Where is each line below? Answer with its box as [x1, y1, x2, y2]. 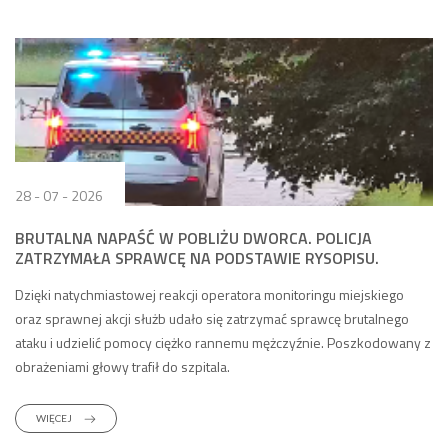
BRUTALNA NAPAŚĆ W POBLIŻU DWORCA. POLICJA [15, 226, 372, 250]
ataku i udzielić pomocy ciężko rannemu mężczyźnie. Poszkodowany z [15, 332, 431, 353]
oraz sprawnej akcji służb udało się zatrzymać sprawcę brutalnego [15, 308, 409, 329]
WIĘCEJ [36, 412, 74, 424]
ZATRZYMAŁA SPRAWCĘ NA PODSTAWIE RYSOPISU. [15, 246, 379, 270]
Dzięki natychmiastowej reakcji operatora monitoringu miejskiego [15, 284, 404, 305]
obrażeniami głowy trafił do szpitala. [15, 356, 230, 377]
